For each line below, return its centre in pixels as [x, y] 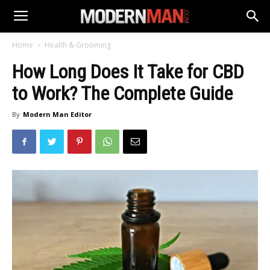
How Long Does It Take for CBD [128, 72]
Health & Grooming [78, 45]
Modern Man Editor [57, 114]
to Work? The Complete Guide [122, 93]
